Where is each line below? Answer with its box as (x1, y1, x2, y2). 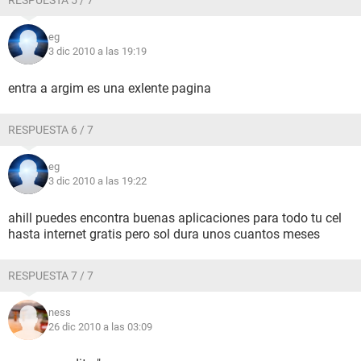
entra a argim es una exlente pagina (8, 81, 211, 96)
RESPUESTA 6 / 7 (8, 123, 93, 136)
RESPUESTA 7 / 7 (8, 269, 93, 282)
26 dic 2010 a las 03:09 (48, 321, 152, 333)
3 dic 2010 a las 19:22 (48, 175, 147, 187)
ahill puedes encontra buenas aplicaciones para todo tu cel (8, 210, 342, 226)
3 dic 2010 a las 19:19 (48, 45, 147, 57)
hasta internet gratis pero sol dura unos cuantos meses (8, 226, 320, 242)
